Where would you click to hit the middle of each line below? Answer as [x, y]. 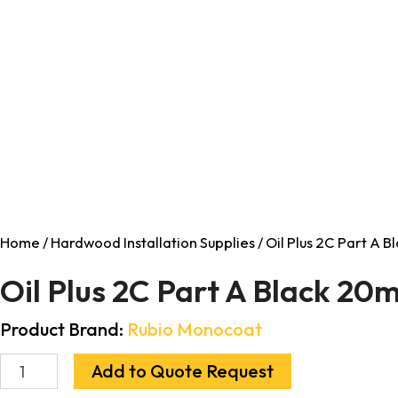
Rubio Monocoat [195, 330]
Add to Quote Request [183, 371]
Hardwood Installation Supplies [153, 243]
